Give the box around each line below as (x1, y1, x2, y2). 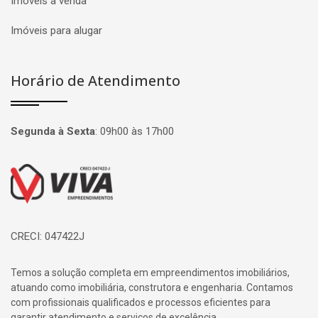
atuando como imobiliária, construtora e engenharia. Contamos (11, 281, 293, 293)
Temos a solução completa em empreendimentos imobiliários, (11, 266, 290, 278)
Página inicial (11, 166, 92, 183)
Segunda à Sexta (11, 125, 95, 138)
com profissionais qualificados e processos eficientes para (11, 296, 270, 308)
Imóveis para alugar (11, 24, 102, 37)
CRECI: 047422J (11, 229, 84, 243)
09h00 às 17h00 (100, 125, 174, 138)
